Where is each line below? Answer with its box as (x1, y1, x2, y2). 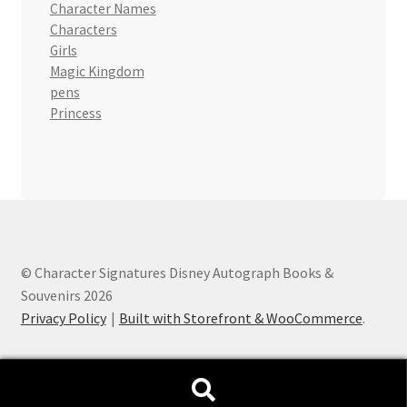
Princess (49, 104, 102, 123)
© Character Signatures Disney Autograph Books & (20, 263, 333, 282)
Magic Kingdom (49, 63, 144, 81)
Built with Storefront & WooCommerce (118, 308, 362, 327)
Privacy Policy (20, 308, 106, 327)
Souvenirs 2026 (20, 285, 113, 304)
